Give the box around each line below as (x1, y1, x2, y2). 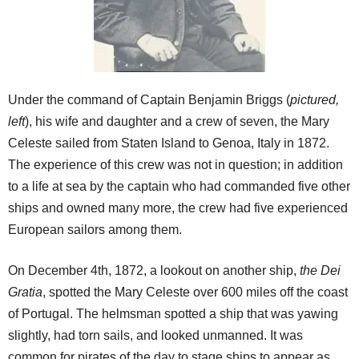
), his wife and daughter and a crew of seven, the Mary (25, 115, 329, 129)
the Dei (300, 264, 341, 278)
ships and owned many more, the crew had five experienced (8, 201, 348, 216)
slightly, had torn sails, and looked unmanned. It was (8, 329, 303, 343)
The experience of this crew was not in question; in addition (8, 158, 343, 172)
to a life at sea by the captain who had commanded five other (8, 179, 350, 194)
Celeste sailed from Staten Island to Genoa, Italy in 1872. (8, 136, 329, 151)
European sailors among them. (8, 223, 182, 237)
